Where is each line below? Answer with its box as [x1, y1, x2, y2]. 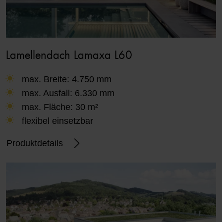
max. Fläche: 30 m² [22, 102, 99, 112]
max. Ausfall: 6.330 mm [22, 88, 115, 99]
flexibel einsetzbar [22, 116, 94, 126]
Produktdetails [6, 138, 63, 148]
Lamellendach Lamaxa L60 [6, 51, 132, 61]
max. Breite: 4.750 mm [22, 74, 112, 85]
